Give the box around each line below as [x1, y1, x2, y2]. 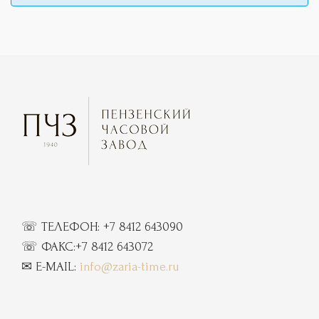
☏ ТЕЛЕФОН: [21, 220, 103, 234]
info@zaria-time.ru [80, 260, 179, 273]
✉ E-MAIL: [21, 260, 80, 273]
